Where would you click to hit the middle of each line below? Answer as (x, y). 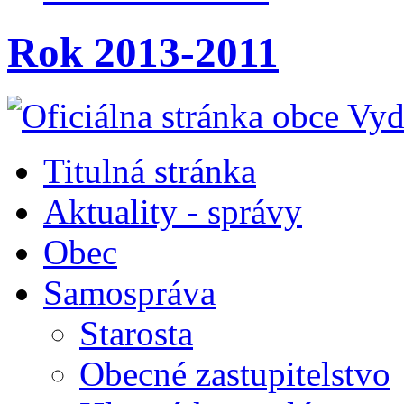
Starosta (136, 334)
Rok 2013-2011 (143, 52)
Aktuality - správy (173, 212)
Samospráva (129, 293)
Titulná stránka (150, 171)
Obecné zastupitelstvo (235, 374)
